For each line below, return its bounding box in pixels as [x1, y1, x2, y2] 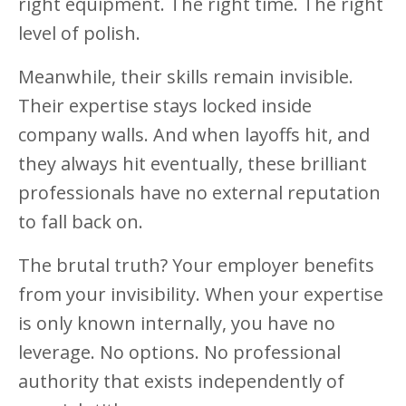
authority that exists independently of [18, 369, 344, 394]
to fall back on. [18, 209, 143, 235]
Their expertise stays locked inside [18, 93, 312, 119]
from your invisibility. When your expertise [18, 282, 383, 307]
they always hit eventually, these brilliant [18, 151, 367, 177]
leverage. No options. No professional [18, 340, 341, 365]
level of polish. [18, 21, 140, 46]
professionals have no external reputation [18, 180, 381, 206]
